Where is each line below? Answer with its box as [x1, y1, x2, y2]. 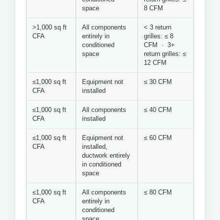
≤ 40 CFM [144, 107, 172, 114]
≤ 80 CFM [144, 189, 172, 196]
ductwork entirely [82, 152, 130, 160]
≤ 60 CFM [144, 135, 172, 142]
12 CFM [144, 59, 166, 67]
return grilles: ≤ [144, 51, 186, 58]
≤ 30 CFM [144, 79, 172, 86]
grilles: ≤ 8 [144, 33, 173, 40]
